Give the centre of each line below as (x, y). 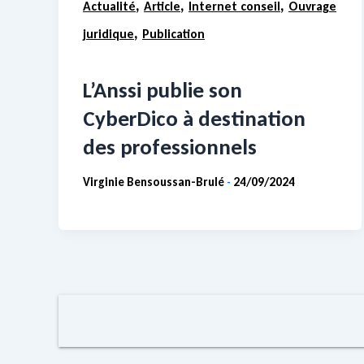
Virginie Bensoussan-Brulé (155, 182)
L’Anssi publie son (162, 90)
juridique (108, 33)
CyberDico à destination (194, 119)
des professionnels (170, 147)
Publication (173, 33)
